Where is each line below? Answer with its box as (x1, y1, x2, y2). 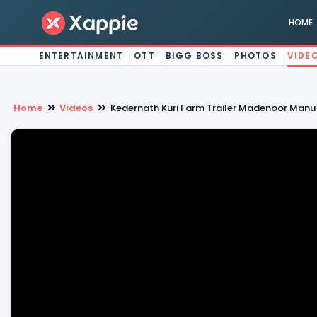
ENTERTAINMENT (38, 50, 124, 62)
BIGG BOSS (165, 50, 224, 62)
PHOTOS (234, 50, 277, 62)
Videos (59, 101, 93, 115)
